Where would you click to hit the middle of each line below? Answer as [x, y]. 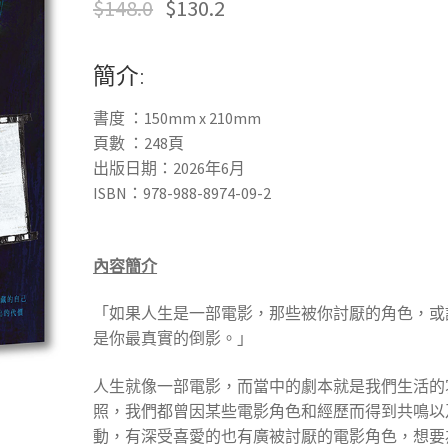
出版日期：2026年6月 [169, 167]
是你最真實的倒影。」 [173, 338]
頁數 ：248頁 [139, 142]
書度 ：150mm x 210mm [177, 117]
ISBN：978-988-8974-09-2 [182, 192]
